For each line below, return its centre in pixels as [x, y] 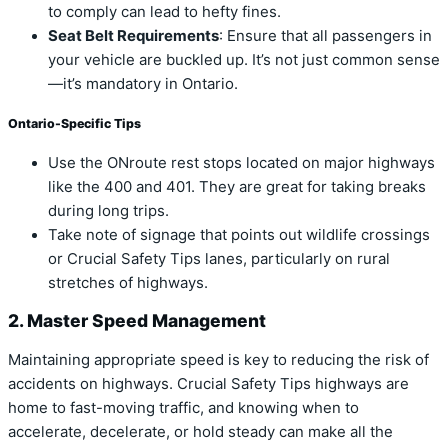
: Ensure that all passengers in [325, 36]
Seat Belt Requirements [133, 36]
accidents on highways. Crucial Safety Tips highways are [208, 383]
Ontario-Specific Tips [74, 124]
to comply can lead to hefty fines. [164, 12]
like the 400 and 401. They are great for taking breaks [237, 186]
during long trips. [108, 210]
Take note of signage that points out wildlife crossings [239, 234]
